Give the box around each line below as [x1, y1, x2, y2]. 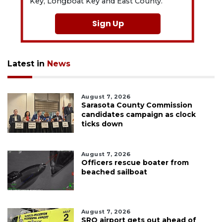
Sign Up [92, 18, 124, 30]
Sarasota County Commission [81, 101, 192, 110]
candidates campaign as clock [81, 110, 196, 119]
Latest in [7, 59, 47, 69]
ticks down [81, 119, 123, 129]
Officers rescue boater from [81, 158, 189, 167]
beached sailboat [81, 167, 147, 177]
